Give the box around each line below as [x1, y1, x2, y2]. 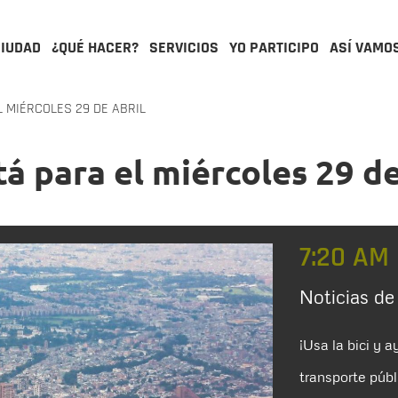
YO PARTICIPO [229, 37, 319, 58]
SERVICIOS [149, 37, 219, 58]
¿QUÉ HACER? [52, 37, 139, 58]
